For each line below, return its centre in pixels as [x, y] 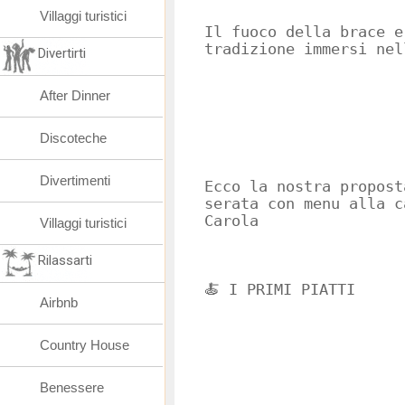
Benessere [72, 387]
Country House [85, 345]
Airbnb [59, 302]
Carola [231, 221]
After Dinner [75, 95]
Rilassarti [65, 260]
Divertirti [62, 53]
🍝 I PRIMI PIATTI [280, 290]
